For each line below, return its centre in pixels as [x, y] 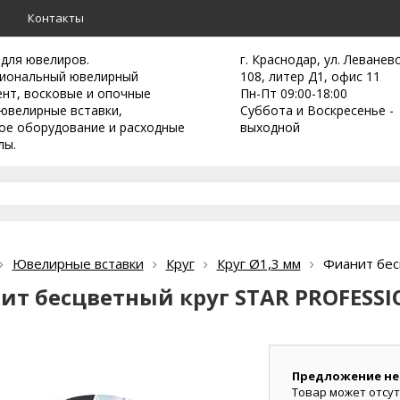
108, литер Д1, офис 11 [310, 76]
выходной [270, 127]
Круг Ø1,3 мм [258, 263]
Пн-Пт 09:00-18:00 [294, 93]
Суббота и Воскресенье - [317, 110]
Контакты [56, 18]
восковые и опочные [87, 93]
